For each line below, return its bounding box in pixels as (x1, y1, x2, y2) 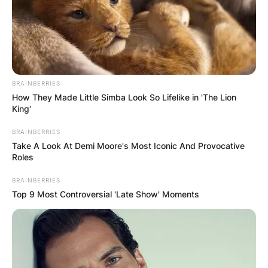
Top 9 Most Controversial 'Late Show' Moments (12, 188, 199, 199)
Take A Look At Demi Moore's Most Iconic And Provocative (12, 140, 245, 151)
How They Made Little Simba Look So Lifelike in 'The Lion (12, 92, 236, 102)
